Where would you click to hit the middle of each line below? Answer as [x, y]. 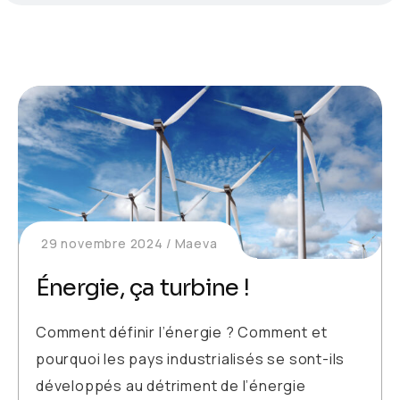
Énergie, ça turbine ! [143, 288]
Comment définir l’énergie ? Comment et [182, 333]
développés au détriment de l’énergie [171, 386]
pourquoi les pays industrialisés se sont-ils [191, 359]
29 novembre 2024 [102, 244]
